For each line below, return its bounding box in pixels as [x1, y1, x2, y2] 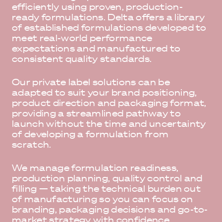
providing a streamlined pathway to [12, 108, 181, 119]
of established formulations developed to [12, 22, 207, 33]
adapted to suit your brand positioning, [12, 87, 197, 98]
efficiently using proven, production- [12, 1, 183, 12]
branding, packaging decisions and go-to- [12, 204, 208, 215]
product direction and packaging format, [12, 97, 207, 109]
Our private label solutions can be [12, 76, 170, 88]
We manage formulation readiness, [12, 162, 179, 173]
